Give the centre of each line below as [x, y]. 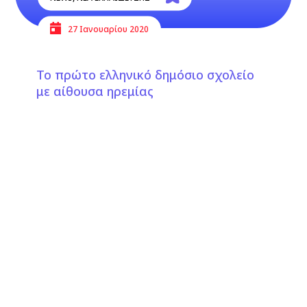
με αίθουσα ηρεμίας [95, 91]
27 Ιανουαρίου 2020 [109, 29]
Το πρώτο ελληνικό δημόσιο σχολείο [145, 75]
